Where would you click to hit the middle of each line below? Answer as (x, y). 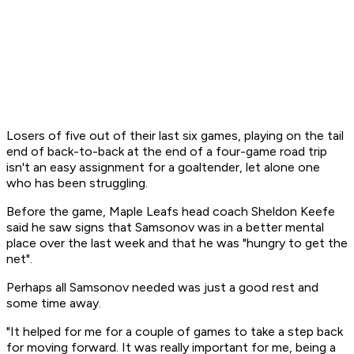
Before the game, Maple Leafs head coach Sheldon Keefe (171, 212)
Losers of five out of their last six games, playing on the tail (175, 136)
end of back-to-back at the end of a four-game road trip (167, 152)
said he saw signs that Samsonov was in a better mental (165, 228)
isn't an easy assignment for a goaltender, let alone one (163, 168)
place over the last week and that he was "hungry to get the (177, 243)
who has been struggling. (79, 183)
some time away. (55, 303)
